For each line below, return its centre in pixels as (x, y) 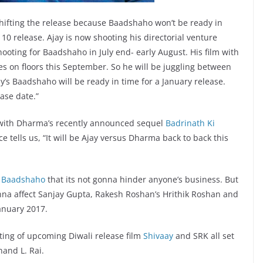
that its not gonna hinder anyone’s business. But (142, 180)
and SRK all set (204, 236)
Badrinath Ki (190, 123)
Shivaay (158, 236)
